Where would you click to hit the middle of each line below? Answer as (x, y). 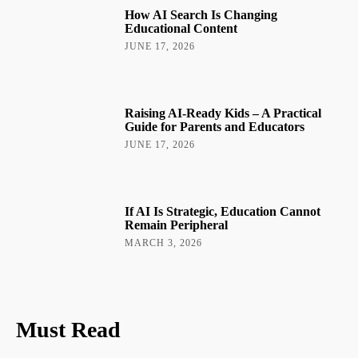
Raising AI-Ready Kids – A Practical (223, 113)
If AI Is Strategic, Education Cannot (223, 211)
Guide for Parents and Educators (215, 127)
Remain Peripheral (177, 225)
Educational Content (181, 29)
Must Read (68, 329)
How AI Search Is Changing (201, 15)
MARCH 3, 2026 (164, 243)
